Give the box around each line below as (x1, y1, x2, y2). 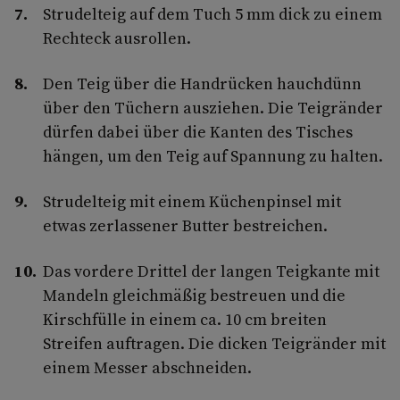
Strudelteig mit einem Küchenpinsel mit (43, 189, 341, 212)
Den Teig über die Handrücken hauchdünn (43, 71, 362, 95)
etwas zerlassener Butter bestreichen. (43, 213, 328, 237)
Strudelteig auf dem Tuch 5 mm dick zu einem (43, 2, 382, 25)
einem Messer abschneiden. (43, 355, 252, 379)
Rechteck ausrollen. (43, 26, 191, 49)
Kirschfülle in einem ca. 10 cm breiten (43, 307, 327, 330)
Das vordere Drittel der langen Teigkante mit (43, 259, 379, 282)
